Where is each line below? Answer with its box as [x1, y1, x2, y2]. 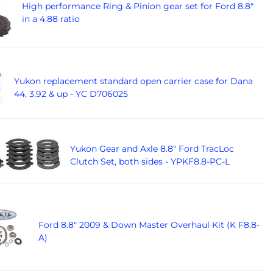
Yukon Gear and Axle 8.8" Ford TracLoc [69, 143, 234, 154]
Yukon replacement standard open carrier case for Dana [13, 76, 253, 87]
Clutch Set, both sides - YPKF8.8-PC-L [69, 155, 230, 167]
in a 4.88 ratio [22, 13, 80, 25]
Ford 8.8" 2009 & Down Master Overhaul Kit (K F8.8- [38, 219, 260, 230]
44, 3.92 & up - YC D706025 [13, 88, 128, 100]
